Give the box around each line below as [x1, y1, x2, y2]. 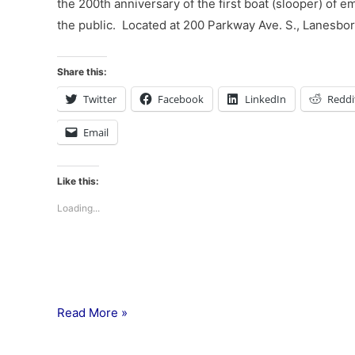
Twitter [83, 92, 116, 107]
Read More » [57, 304, 128, 320]
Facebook [158, 92, 204, 107]
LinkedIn [245, 92, 286, 107]
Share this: [57, 66, 107, 78]
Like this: [57, 175, 99, 188]
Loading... [57, 202, 100, 215]
